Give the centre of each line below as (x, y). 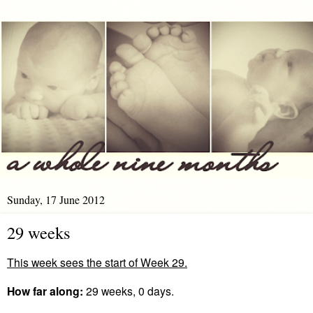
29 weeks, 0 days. (129, 290)
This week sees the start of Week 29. (97, 262)
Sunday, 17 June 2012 (56, 200)
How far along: (45, 291)
